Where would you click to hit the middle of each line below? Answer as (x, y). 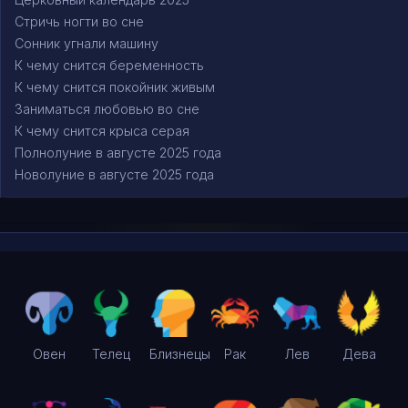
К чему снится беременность (109, 66)
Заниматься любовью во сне (107, 109)
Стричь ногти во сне (79, 22)
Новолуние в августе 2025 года (114, 175)
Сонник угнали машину (87, 44)
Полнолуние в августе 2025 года (118, 153)
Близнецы (180, 354)
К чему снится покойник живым (115, 87)
